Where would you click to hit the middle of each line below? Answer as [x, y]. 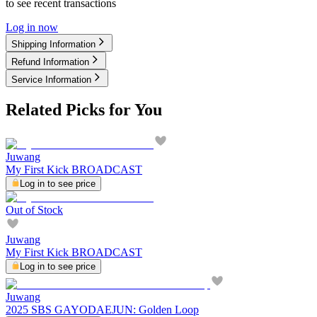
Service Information [51, 79]
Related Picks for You [84, 110]
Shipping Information [53, 44]
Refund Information [50, 62]
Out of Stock [34, 210]
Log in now [32, 27]
